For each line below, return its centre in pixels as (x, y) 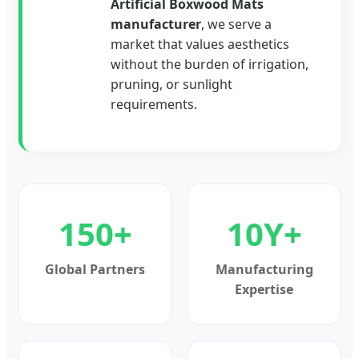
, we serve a (236, 24)
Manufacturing (264, 269)
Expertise (264, 289)
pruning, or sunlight (171, 84)
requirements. (154, 104)
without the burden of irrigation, (210, 64)
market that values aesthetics (200, 44)
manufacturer (156, 24)
